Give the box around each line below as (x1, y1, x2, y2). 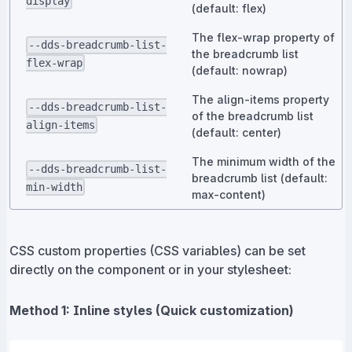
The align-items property (192, 92, 329, 106)
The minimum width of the (192, 154, 335, 168)
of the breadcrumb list (192, 108, 313, 123)
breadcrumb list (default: (192, 170, 328, 185)
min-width (26, 181, 82, 194)
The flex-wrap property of (192, 30, 335, 44)
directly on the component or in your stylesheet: (9, 261, 291, 277)
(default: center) (192, 125, 281, 139)
